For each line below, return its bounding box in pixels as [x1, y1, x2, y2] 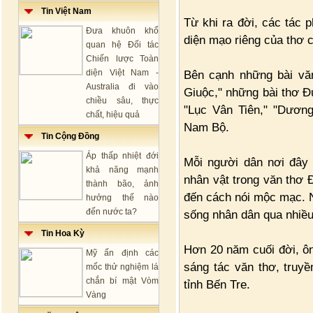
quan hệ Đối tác [86, 40, 159, 50]
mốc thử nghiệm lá [86, 262, 159, 272]
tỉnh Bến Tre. [184, 277, 250, 291]
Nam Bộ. [184, 120, 229, 134]
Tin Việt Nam [33, 6, 92, 16]
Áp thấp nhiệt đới [86, 151, 159, 161]
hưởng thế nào [86, 193, 159, 203]
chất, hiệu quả [86, 110, 140, 119]
